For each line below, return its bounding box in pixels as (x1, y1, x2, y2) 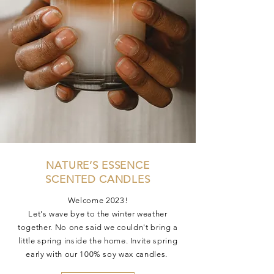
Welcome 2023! (67, 196, 128, 205)
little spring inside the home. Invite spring (18, 236, 178, 245)
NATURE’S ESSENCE (46, 159, 150, 171)
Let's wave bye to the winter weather (28, 209, 168, 218)
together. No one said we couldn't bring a (18, 223, 178, 232)
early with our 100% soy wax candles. (26, 250, 170, 259)
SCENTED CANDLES (45, 173, 150, 185)
